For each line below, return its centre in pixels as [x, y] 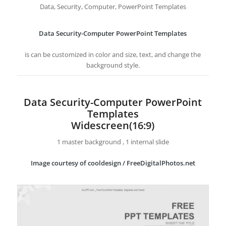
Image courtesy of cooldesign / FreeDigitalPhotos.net [113, 163]
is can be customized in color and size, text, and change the [113, 54]
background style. [113, 65]
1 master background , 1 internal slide [113, 142]
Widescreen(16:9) [113, 125]
